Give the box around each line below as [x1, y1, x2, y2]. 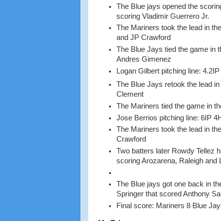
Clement [116, 90, 144, 99]
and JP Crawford [116, 34, 171, 42]
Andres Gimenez [116, 55, 171, 63]
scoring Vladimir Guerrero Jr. [116, 12, 209, 20]
